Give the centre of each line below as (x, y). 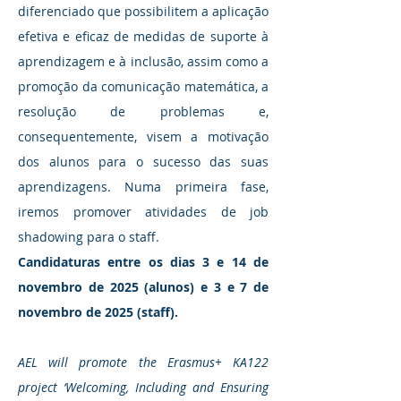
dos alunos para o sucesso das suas (143, 162)
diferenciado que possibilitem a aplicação (143, 11)
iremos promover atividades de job (143, 212)
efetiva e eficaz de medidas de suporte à (143, 36)
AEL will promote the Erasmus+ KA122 (143, 362)
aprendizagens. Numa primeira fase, (143, 187)
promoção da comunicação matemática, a (143, 86)
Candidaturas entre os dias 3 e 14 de (143, 262)
